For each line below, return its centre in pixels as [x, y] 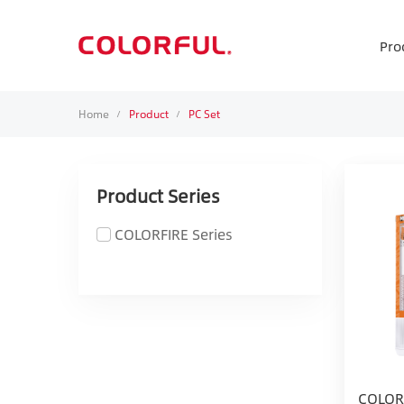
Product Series [158, 195]
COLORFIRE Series [174, 234]
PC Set [204, 114]
